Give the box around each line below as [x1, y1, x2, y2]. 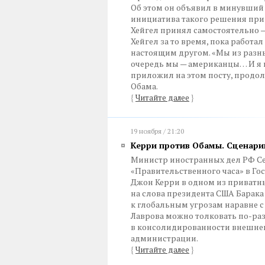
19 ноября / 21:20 [130, 127, 184, 135]
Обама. [131, 80, 158, 92]
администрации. [131, 232, 198, 244]
